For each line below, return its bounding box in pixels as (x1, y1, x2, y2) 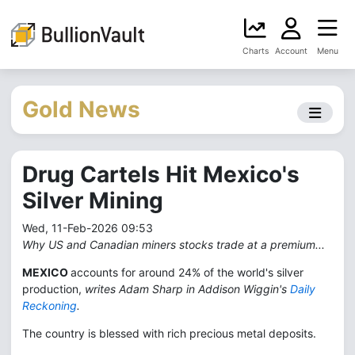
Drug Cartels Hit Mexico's (22, 161, 300, 188)
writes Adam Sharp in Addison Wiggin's (85, 282, 290, 296)
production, (22, 282, 85, 296)
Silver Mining (22, 187, 163, 214)
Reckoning (22, 299, 77, 312)
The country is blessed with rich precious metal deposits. (22, 326, 316, 340)
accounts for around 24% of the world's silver (71, 265, 303, 279)
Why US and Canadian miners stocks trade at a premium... (22, 238, 325, 251)
